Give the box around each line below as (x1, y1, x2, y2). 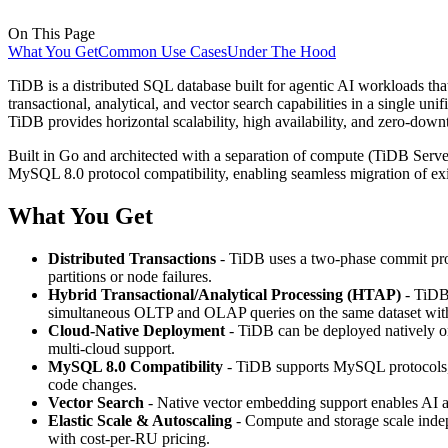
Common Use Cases (98, 42, 227, 60)
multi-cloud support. (48, 339, 175, 357)
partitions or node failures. (48, 267, 212, 285)
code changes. (48, 375, 137, 393)
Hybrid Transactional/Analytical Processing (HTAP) (48, 285, 401, 303)
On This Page (8, 24, 95, 42)
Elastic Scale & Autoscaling (48, 411, 232, 429)
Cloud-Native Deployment (48, 321, 225, 339)
